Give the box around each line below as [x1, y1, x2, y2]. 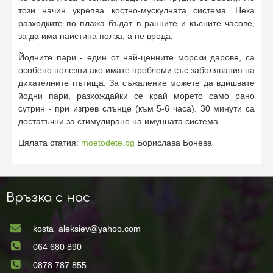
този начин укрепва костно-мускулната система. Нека [18, 5, 255, 16]
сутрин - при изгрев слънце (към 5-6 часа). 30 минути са [18, 104, 255, 114]
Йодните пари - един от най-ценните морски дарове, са [18, 52, 255, 63]
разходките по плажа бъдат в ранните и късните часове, [18, 18, 255, 29]
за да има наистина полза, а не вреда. [18, 31, 173, 41]
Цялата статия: [18, 138, 81, 148]
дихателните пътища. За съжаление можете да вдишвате [18, 78, 255, 88]
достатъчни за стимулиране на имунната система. [18, 116, 221, 127]
